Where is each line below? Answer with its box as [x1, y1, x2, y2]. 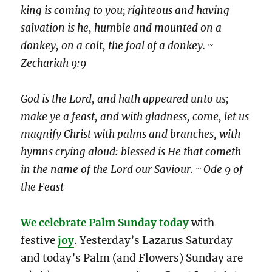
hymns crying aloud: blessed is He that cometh [21, 145, 242, 159]
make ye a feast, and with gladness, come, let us [21, 110, 250, 124]
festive [21, 233, 58, 247]
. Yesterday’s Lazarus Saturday [74, 233, 233, 247]
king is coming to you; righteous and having [21, 4, 230, 18]
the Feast [21, 180, 64, 194]
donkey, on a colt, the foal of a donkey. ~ [21, 39, 214, 53]
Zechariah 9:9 [21, 56, 87, 70]
